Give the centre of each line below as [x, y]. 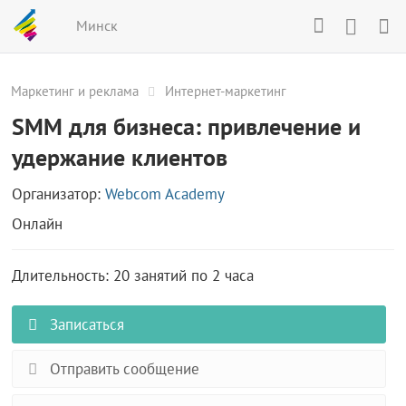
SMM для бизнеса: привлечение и [187, 126]
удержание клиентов [120, 157]
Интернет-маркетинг [226, 91]
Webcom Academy [165, 194]
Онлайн [38, 224]
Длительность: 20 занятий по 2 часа [133, 275]
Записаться [84, 324]
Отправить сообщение [122, 369]
